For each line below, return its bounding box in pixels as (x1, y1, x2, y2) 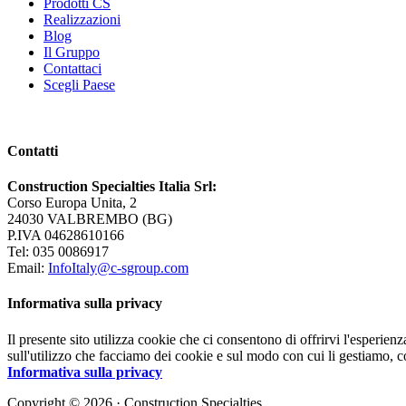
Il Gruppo (43, 43, 100, 60)
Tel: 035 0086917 (7, 244, 109, 260)
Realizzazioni (43, 11, 121, 27)
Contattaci (43, 60, 101, 76)
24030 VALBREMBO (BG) (7, 211, 172, 227)
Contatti (7, 142, 58, 159)
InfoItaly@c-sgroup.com (48, 260, 188, 276)
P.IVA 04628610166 (7, 227, 124, 244)
